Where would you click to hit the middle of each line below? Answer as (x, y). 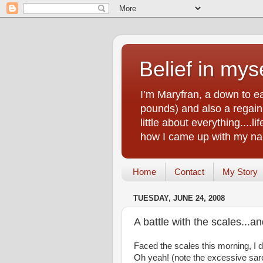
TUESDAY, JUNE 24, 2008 (179, 198)
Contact (189, 172)
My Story (240, 172)
